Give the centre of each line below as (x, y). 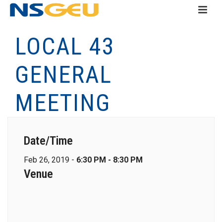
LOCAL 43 (65, 46)
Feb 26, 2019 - (50, 160)
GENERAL (63, 75)
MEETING (63, 103)
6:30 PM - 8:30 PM (110, 160)
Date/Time (48, 141)
